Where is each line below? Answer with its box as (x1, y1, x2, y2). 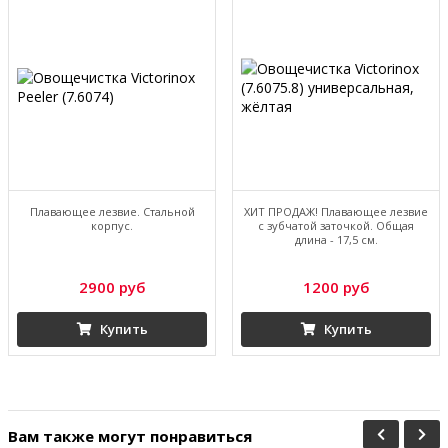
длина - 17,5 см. (294, 231, 378, 247)
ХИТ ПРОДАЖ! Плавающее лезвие (244, 203, 428, 219)
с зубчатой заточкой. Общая (258, 217, 414, 233)
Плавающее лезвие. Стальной (29, 203, 195, 219)
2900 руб (78, 276, 146, 297)
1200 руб (302, 276, 370, 297)
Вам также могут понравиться (8, 425, 252, 446)
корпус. (91, 217, 133, 233)
